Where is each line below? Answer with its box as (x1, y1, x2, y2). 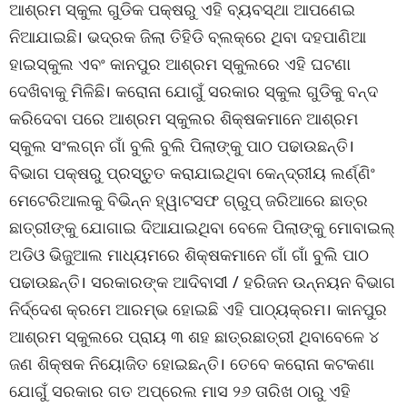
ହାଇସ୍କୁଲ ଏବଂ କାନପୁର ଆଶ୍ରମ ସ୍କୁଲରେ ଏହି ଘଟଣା (9, 53, 351, 74)
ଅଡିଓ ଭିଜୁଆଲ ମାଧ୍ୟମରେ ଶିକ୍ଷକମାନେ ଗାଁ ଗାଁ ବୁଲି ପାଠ (9, 243, 369, 265)
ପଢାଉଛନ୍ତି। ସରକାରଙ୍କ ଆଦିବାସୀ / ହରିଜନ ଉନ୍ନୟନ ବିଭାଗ (9, 271, 395, 293)
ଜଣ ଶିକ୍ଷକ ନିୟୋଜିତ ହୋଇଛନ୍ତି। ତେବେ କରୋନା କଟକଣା (9, 352, 374, 374)
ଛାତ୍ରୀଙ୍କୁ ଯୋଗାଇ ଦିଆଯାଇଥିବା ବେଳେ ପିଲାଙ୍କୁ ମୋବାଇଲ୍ (9, 216, 395, 238)
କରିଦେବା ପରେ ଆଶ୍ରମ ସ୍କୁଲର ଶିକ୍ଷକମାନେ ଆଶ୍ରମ (9, 107, 358, 129)
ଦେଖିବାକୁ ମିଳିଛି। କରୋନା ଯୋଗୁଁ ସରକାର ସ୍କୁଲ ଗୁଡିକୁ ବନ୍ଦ (9, 80, 378, 102)
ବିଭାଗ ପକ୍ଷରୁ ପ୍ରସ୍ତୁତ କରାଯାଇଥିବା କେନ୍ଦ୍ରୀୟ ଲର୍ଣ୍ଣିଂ (9, 162, 375, 184)
